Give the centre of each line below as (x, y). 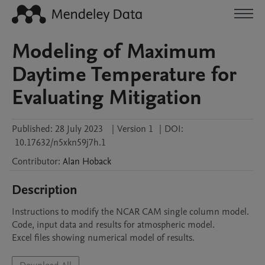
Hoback (97, 161)
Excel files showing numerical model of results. (103, 238)
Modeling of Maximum (114, 51)
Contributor (35, 161)
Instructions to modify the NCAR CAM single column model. (130, 212)
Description (45, 190)
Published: (32, 129)
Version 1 (135, 129)
